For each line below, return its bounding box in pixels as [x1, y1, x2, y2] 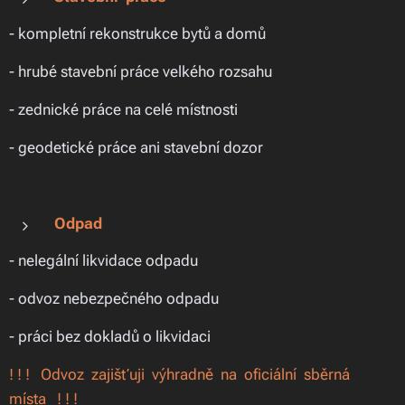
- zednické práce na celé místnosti [9, 100, 238, 118]
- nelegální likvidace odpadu [9, 251, 198, 269]
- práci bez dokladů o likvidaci [9, 327, 211, 345]
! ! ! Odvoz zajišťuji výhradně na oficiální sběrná [9, 365, 353, 383]
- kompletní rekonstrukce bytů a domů [9, 24, 266, 42]
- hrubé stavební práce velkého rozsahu [9, 62, 272, 80]
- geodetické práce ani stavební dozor [9, 138, 263, 156]
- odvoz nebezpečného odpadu [9, 289, 219, 307]
